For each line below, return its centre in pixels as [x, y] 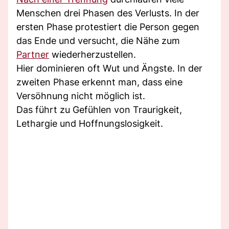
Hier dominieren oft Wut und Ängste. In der [109, 68]
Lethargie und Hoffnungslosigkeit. [90, 123]
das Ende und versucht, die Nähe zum [98, 40]
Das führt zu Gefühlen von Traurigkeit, [99, 109]
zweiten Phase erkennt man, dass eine [99, 82]
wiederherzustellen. [93, 54]
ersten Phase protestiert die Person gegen [108, 27]
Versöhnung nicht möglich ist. [81, 96]
